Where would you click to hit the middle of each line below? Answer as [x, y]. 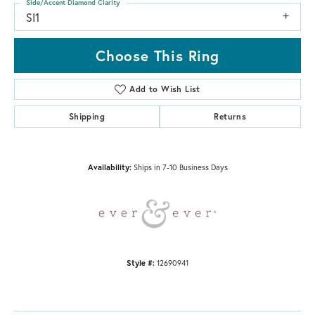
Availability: [109, 167]
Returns [230, 116]
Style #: [141, 262]
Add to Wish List [165, 89]
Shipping [86, 116]
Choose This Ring [157, 55]
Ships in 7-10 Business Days [180, 167]
